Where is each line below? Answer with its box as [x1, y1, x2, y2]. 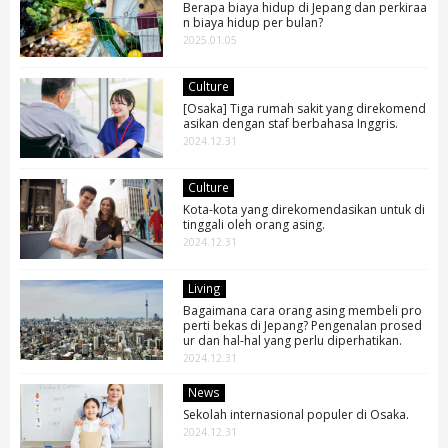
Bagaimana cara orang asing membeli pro [183, 301, 423, 319]
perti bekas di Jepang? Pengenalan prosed [183, 316, 423, 334]
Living [188, 279, 222, 296]
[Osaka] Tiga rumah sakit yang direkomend [183, 99, 427, 117]
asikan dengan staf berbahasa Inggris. [183, 114, 399, 132]
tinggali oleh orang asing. [183, 215, 326, 233]
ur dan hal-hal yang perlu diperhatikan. [183, 331, 403, 349]
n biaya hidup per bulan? [183, 13, 324, 31]
